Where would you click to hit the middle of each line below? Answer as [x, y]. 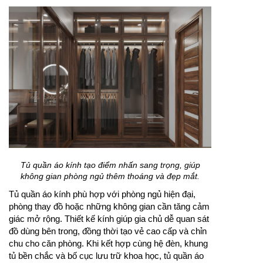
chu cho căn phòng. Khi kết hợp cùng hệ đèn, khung [108, 244]
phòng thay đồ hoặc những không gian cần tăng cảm [109, 207]
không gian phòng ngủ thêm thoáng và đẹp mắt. [110, 176]
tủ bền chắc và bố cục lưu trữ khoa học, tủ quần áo [106, 256]
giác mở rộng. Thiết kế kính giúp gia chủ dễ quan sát [109, 219]
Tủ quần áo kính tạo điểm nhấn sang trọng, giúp [110, 165]
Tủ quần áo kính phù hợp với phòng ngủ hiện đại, [102, 194]
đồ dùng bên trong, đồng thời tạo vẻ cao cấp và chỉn [108, 231]
